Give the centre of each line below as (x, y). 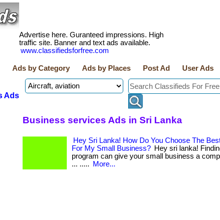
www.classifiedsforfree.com (65, 51)
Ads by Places (106, 68)
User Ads (198, 68)
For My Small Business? (111, 148)
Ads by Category (41, 68)
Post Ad (156, 68)
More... (104, 164)
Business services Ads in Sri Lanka (102, 120)
